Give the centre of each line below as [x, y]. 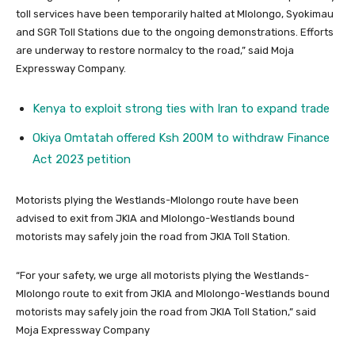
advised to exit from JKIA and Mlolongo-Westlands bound [155, 218]
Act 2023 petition [82, 159]
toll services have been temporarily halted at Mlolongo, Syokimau [175, 13]
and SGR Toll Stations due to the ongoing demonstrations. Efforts [175, 32]
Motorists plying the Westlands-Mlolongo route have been [157, 200]
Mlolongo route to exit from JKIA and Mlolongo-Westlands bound [173, 293]
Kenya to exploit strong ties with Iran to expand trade [181, 108]
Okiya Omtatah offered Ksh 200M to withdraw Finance [181, 137]
